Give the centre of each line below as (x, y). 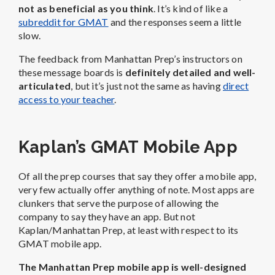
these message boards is (72, 72)
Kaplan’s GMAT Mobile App (128, 146)
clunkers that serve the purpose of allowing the (119, 203)
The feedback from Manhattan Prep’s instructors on (130, 58)
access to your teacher (67, 99)
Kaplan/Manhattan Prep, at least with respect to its (129, 230)
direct (236, 85)
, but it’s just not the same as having (147, 85)
